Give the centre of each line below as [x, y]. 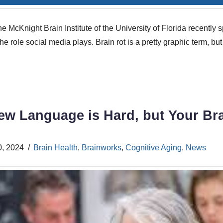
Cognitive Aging [153, 148]
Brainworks [101, 148]
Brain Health [55, 148]
